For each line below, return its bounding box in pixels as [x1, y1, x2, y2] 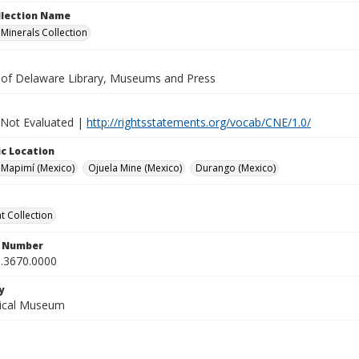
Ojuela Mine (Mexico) [88, 161, 182, 175]
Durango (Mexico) [196, 161, 276, 175]
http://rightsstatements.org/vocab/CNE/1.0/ [87, 115, 311, 130]
